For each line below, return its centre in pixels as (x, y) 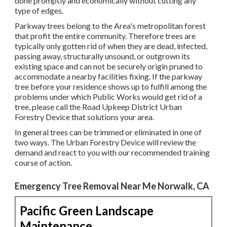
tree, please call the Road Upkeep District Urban (98, 107)
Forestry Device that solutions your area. (84, 117)
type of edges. (39, 11)
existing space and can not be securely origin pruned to (109, 66)
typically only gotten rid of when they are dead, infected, (111, 46)
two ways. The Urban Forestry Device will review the (105, 142)
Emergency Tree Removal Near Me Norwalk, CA (112, 186)
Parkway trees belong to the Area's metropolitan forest (110, 26)
